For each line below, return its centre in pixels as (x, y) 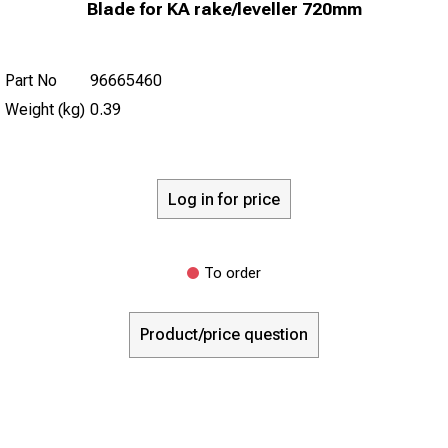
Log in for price (224, 199)
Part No (31, 80)
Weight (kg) (45, 109)
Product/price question (224, 334)
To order (232, 273)
